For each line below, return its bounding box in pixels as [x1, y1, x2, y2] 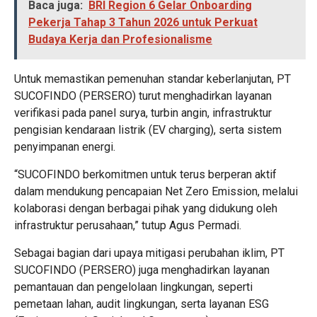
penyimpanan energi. [14, 139, 115, 154]
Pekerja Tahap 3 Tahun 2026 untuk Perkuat [28, 15, 258, 29]
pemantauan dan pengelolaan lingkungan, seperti [14, 279, 253, 294]
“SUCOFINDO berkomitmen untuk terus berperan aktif [14, 167, 277, 181]
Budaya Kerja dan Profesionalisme [28, 32, 212, 46]
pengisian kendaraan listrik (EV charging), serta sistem [14, 122, 282, 137]
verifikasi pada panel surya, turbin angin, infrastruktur [14, 105, 272, 120]
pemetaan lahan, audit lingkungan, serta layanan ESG [14, 296, 269, 311]
